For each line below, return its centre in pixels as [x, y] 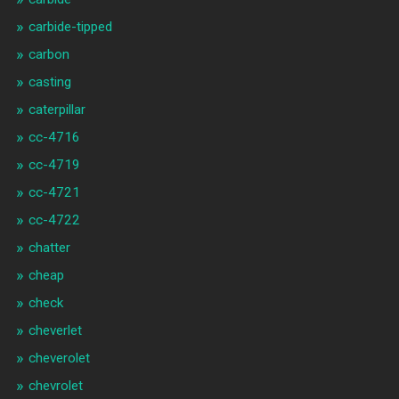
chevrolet [55, 386]
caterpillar [57, 110]
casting [49, 82]
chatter [49, 248]
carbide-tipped [70, 27]
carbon [49, 55]
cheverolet [59, 358]
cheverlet [55, 331]
